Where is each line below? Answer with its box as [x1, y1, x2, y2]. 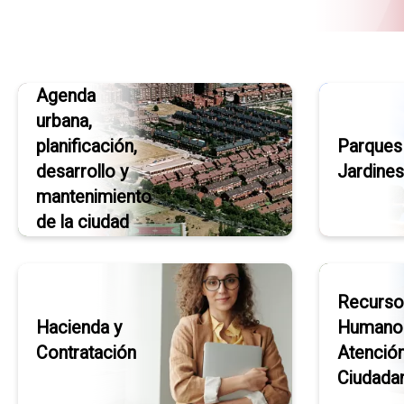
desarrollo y [36, 161, 128, 182]
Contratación [36, 342, 136, 363]
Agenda [36, 85, 96, 106]
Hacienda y [36, 317, 122, 338]
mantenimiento [36, 186, 151, 207]
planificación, [36, 135, 137, 157]
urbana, [36, 110, 92, 132]
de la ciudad [36, 211, 129, 233]
